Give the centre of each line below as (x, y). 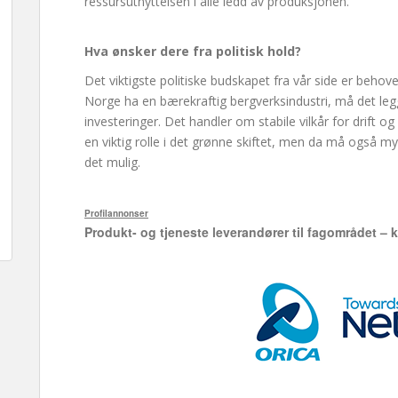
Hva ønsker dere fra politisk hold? (193, 51)
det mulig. (112, 162)
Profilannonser (116, 213)
